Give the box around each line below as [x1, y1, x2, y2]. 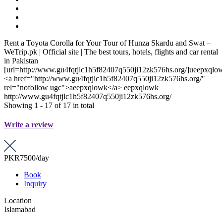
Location [4, 196, 32, 205]
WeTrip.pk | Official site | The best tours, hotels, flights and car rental [4, 47, 218, 56]
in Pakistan [4, 56, 38, 65]
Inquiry [24, 179, 47, 188]
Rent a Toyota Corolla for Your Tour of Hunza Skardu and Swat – [4, 38, 211, 47]
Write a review [4, 120, 54, 129]
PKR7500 [4, 154, 36, 163]
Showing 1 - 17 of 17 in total [4, 101, 94, 110]
